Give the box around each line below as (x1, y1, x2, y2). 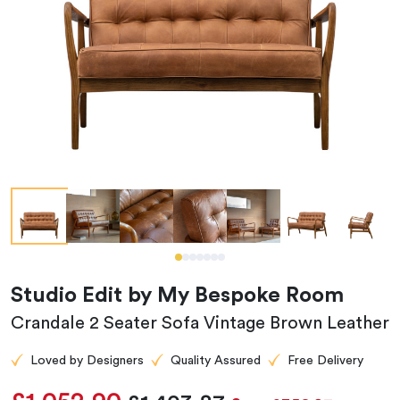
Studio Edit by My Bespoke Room (11, 285, 344, 306)
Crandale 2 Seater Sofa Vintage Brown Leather (11, 314, 389, 332)
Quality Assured (171, 354, 261, 367)
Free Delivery (287, 354, 363, 367)
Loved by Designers (30, 354, 144, 367)
